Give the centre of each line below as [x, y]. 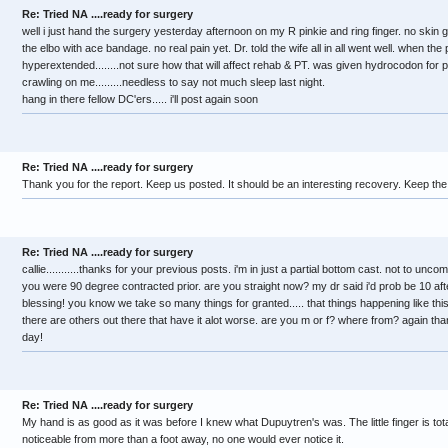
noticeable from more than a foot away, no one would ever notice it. [183, 439]
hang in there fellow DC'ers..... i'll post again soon [140, 99]
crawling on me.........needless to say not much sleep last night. [173, 82]
